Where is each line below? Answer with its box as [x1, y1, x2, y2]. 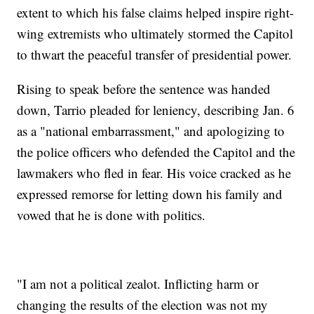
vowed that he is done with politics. [17, 206, 206, 224]
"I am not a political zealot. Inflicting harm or [17, 275, 259, 293]
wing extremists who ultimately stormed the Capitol [17, 25, 294, 43]
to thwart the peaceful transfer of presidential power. [17, 46, 292, 64]
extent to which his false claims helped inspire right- [17, 4, 294, 22]
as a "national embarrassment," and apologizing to [17, 122, 285, 140]
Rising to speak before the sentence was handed [17, 80, 271, 98]
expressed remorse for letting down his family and [17, 185, 283, 203]
